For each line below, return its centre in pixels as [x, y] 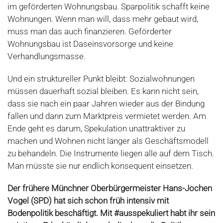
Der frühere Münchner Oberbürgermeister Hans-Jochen [110, 188]
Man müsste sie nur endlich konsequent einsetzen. [100, 166]
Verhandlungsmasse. [47, 56]
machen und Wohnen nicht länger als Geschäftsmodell [108, 141]
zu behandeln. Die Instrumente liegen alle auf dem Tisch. [111, 154]
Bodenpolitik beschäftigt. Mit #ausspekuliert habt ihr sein [111, 213]
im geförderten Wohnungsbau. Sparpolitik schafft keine [109, 7]
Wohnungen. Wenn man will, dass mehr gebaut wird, [103, 19]
